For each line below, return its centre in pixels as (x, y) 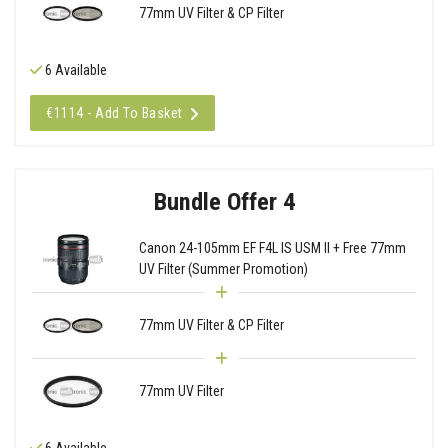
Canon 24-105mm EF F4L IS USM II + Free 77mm (272, 248)
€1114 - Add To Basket (114, 112)
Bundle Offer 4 (224, 201)
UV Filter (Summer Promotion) (223, 269)
